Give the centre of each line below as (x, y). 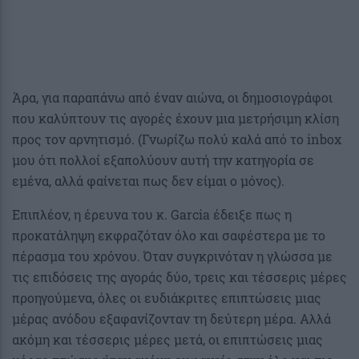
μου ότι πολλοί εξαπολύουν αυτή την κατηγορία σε (163, 160)
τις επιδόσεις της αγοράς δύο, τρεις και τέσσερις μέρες (179, 277)
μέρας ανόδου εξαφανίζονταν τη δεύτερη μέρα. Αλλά (171, 319)
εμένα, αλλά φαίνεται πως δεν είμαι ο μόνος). (148, 181)
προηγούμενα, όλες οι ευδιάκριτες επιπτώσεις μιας (167, 298)
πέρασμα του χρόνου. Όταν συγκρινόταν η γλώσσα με (172, 256)
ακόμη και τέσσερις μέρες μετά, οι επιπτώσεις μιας (167, 340)
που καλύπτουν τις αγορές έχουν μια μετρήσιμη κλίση (175, 119)
